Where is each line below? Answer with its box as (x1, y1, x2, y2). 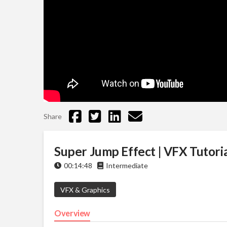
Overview (54, 208, 91, 218)
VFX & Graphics (60, 185, 110, 194)
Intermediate (106, 161, 148, 170)
